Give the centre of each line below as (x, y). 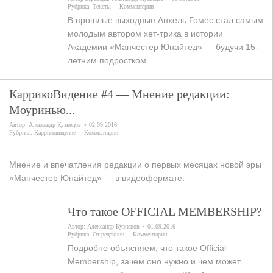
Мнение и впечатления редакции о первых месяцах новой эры (135, 165)
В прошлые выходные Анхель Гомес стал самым (166, 20)
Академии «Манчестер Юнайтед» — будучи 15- (163, 47)
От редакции (109, 234)
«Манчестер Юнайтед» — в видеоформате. (97, 178)
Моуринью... (42, 110)
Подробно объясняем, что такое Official (147, 248)
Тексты (102, 6)
